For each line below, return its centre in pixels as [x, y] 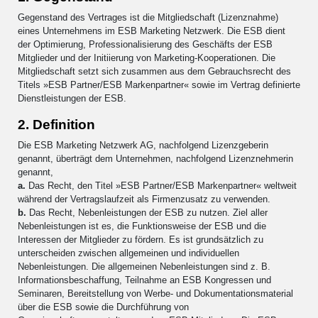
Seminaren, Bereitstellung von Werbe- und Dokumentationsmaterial [155, 293]
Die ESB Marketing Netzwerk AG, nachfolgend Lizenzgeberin [143, 145]
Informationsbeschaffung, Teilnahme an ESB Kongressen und [144, 280]
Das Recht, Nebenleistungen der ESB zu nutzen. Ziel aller [148, 212]
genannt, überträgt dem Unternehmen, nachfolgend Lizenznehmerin [155, 158]
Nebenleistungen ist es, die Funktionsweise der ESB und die [142, 226]
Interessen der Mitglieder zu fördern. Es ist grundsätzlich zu [141, 239]
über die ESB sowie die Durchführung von [103, 307]
